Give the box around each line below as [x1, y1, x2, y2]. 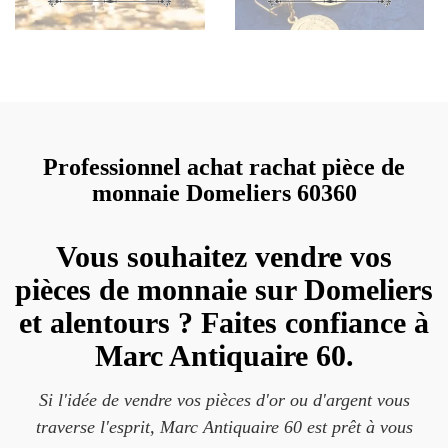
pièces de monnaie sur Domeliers [15, 273, 433, 306]
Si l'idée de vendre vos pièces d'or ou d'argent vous [38, 390, 410, 410]
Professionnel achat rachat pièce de [43, 154, 405, 180]
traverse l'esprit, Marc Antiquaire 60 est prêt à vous [35, 417, 413, 437]
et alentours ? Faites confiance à [19, 306, 429, 339]
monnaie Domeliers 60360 [91, 180, 357, 206]
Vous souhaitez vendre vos [56, 240, 392, 273]
